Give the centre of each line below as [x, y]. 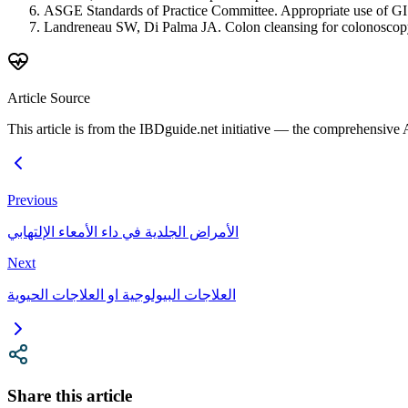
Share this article [70, 395]
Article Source [49, 98]
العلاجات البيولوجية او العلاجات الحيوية [122, 295]
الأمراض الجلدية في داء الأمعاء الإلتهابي [123, 232]
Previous [32, 200]
